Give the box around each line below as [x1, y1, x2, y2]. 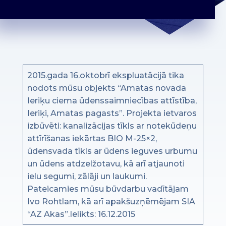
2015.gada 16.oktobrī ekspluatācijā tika [27, 71, 184, 81]
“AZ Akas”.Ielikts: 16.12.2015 [27, 209, 135, 219]
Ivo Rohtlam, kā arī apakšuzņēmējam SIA [27, 197, 195, 207]
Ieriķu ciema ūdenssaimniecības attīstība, [27, 96, 197, 106]
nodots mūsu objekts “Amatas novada [27, 83, 186, 93]
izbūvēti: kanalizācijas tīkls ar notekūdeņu [27, 121, 197, 131]
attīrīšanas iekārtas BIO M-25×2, [27, 134, 157, 144]
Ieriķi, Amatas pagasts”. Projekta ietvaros [27, 108, 197, 119]
